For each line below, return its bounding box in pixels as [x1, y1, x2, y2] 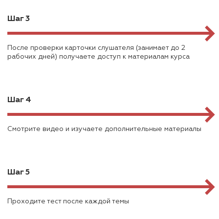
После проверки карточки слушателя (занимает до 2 [7, 44, 185, 52]
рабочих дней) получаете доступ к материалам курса [7, 53, 190, 61]
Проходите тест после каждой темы [7, 198, 129, 205]
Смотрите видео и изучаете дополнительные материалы [7, 126, 201, 133]
